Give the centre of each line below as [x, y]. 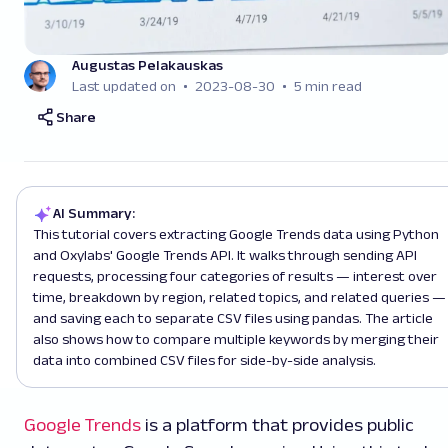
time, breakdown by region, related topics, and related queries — [239, 297]
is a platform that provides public [277, 425]
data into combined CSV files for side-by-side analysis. [204, 360]
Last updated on [124, 86]
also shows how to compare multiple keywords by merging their [236, 339]
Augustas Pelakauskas [147, 65]
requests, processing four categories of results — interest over [235, 276]
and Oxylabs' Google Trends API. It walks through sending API [225, 255]
